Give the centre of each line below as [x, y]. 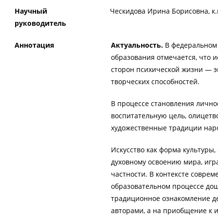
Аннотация [34, 45]
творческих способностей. [155, 82]
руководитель [40, 23]
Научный [31, 11]
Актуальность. [138, 45]
